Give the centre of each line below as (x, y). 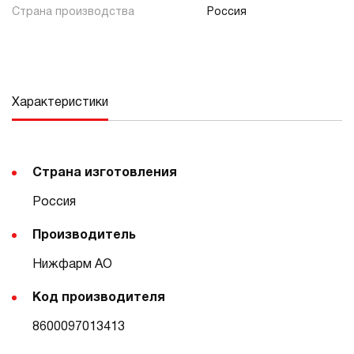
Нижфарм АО (72, 265)
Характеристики (60, 103)
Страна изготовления (105, 173)
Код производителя (99, 298)
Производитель (84, 235)
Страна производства (73, 12)
